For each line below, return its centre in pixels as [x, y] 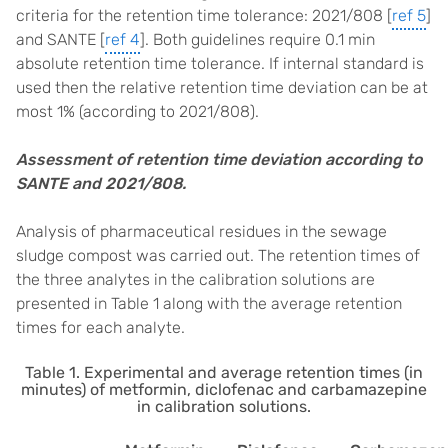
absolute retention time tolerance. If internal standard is [220, 63]
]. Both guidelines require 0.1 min [257, 39]
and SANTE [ [60, 39]
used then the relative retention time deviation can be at [222, 87]
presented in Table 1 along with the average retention [209, 303]
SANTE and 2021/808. [101, 183]
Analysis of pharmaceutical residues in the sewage [201, 231]
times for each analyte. [100, 327]
